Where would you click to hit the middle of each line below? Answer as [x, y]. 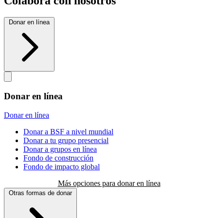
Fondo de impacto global [62, 166]
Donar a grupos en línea [60, 149]
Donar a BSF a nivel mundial [68, 131]
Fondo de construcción [58, 158]
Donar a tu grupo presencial [66, 140]
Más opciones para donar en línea [109, 183]
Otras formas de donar [40, 193]
